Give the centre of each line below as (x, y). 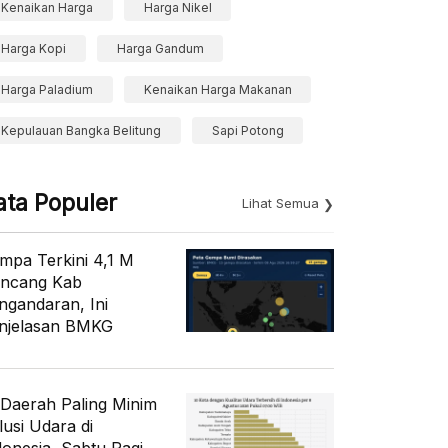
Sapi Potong (247, 130)
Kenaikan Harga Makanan (217, 89)
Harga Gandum (160, 48)
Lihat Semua (280, 203)
